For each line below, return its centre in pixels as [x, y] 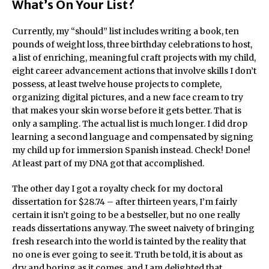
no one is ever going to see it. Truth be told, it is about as [127, 255]
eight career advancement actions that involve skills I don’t [134, 71]
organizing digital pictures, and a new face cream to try [128, 97]
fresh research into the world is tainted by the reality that [129, 241]
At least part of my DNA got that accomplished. [108, 163]
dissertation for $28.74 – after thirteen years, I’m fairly [125, 202]
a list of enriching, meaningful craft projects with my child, [134, 58]
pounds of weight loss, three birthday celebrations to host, [132, 44]
